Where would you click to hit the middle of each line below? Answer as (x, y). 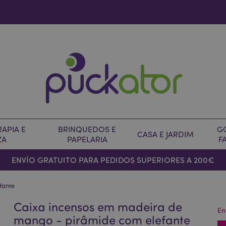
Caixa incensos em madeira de (98, 207)
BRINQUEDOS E (87, 129)
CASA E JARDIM (165, 134)
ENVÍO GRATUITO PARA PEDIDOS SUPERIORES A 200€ (113, 160)
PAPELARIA (87, 139)
